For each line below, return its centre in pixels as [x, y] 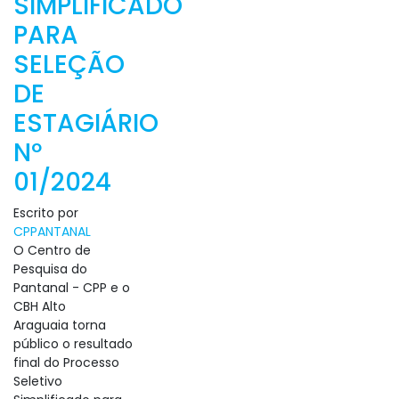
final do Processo [66, 362]
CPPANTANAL [52, 232]
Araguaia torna [60, 325]
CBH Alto [40, 306]
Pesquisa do [50, 269]
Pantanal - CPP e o [72, 288]
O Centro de [52, 250]
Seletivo [38, 381]
